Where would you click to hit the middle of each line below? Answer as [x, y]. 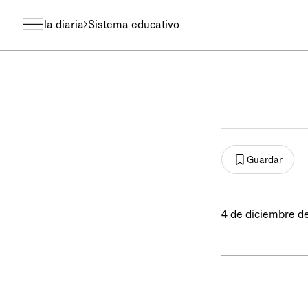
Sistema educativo [134, 24]
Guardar [265, 159]
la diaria [64, 24]
